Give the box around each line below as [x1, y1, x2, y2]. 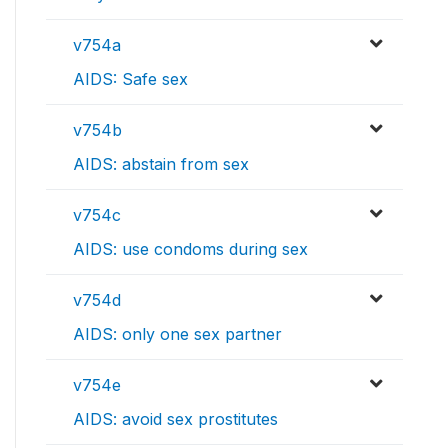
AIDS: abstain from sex [73, 154, 249, 175]
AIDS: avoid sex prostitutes [73, 409, 278, 430]
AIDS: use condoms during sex [73, 239, 308, 260]
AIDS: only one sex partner [73, 324, 282, 345]
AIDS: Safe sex [73, 69, 188, 90]
